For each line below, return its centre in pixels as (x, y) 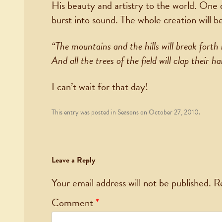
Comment (73, 203)
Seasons (128, 112)
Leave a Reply (73, 160)
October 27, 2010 (173, 112)
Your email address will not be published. (131, 183)
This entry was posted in (84, 112)
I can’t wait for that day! (100, 87)
